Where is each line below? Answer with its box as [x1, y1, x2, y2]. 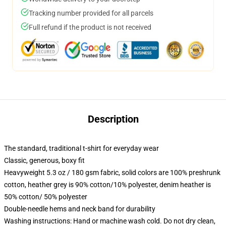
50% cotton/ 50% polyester [4, 193, 87, 201]
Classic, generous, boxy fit [4, 156, 85, 164]
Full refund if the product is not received [29, 23, 151, 31]
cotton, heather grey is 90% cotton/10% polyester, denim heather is [4, 181, 211, 189]
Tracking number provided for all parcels [29, 9, 153, 17]
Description [87, 113, 139, 125]
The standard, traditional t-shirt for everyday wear [4, 144, 159, 152]
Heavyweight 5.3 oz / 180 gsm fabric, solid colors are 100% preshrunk [4, 168, 220, 177]
